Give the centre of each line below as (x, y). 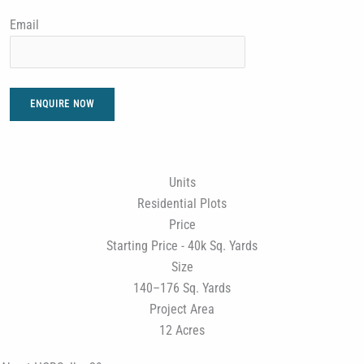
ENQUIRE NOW (62, 104)
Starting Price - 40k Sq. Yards (182, 246)
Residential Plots (182, 204)
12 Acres (182, 330)
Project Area (182, 309)
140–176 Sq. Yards (182, 288)
